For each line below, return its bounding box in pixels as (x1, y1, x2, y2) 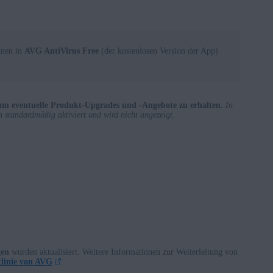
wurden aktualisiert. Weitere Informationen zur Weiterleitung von (9, 247, 238, 257)
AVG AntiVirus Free (24, 46, 99, 56)
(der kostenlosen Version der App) (99, 46, 218, 56)
